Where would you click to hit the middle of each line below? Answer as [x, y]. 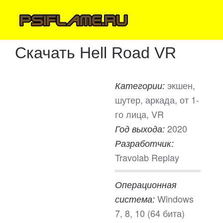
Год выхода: [141, 129]
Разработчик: [144, 143]
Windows [175, 199]
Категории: [141, 85]
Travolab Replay [147, 157]
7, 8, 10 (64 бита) [150, 213]
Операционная [146, 184]
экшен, [181, 85]
